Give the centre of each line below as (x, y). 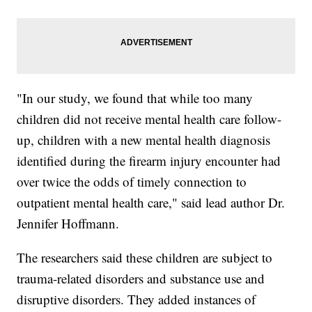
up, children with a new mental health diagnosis (144, 140)
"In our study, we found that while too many (135, 98)
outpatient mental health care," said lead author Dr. (151, 203)
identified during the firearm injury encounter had (149, 161)
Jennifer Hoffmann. (70, 224)
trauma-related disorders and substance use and (141, 279)
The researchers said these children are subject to (145, 258)
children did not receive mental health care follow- (149, 119)
